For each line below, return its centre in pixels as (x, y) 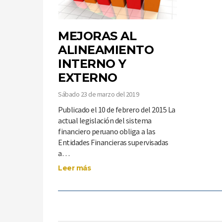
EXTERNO (88, 78)
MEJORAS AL (97, 36)
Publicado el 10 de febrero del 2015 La (117, 110)
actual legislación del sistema (105, 121)
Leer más (75, 168)
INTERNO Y (92, 64)
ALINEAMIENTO (106, 50)
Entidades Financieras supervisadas (113, 142)
